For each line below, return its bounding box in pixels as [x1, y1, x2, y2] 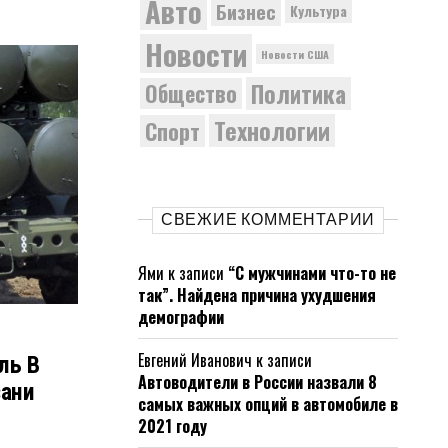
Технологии [214, 113, 330, 148]
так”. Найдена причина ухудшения [138, 283, 376, 307]
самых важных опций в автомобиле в [138, 392, 398, 416]
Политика [251, 76, 346, 111]
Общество [145, 77, 237, 109]
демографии [138, 305, 224, 329]
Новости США [261, 45, 329, 62]
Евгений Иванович [138, 348, 252, 372]
